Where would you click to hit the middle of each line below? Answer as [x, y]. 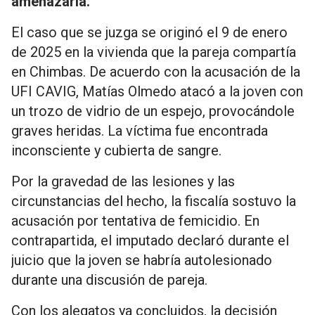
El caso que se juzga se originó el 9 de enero [149, 32]
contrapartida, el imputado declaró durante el [150, 240]
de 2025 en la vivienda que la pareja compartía [154, 52]
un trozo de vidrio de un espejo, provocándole [153, 111]
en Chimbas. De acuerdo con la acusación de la [156, 71]
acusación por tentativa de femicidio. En [135, 220]
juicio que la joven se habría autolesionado [142, 260]
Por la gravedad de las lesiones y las [123, 181]
